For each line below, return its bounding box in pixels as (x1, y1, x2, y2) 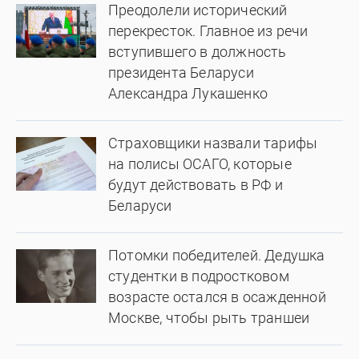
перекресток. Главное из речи (108, 22, 309, 39)
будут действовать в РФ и (108, 175, 283, 193)
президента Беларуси (108, 63, 254, 81)
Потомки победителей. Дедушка (108, 246, 325, 264)
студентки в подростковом (108, 267, 289, 284)
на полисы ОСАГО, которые (108, 155, 292, 172)
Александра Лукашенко (108, 84, 268, 102)
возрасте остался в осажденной (108, 288, 326, 305)
